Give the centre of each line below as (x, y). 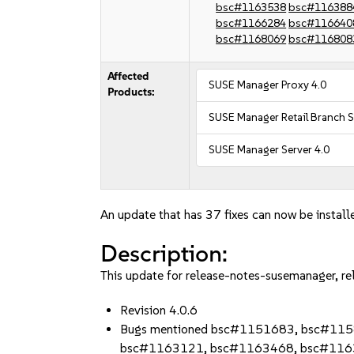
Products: (132, 92)
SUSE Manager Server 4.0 (269, 150)
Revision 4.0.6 (159, 310)
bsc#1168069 (251, 39)
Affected (129, 76)
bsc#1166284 (251, 23)
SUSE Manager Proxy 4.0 (268, 85)
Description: (164, 253)
